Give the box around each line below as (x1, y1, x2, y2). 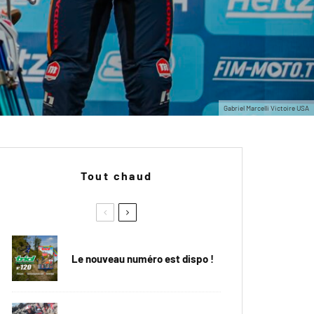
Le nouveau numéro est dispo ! (71, 252, 214, 265)
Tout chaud (80, 169, 153, 182)
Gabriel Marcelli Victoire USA (224, 104, 309, 112)
